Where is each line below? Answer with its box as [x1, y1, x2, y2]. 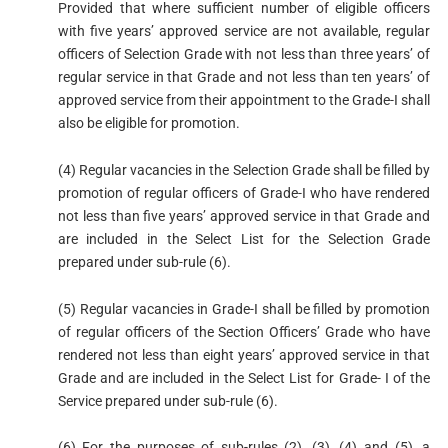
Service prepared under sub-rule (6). [57, 392, 278, 409]
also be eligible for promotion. [57, 114, 240, 131]
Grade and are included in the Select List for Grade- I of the [57, 369, 431, 386]
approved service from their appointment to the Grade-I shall [57, 91, 431, 108]
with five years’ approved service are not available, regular [57, 22, 431, 39]
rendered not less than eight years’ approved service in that [57, 346, 431, 363]
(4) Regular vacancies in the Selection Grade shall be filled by [57, 161, 431, 178]
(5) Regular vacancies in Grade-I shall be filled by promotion [57, 300, 431, 317]
